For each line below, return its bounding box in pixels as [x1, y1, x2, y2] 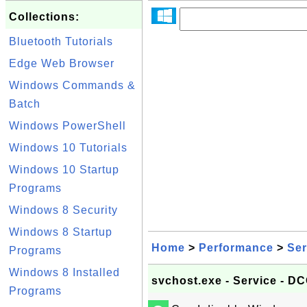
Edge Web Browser [9, 58, 114, 69]
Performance [199, 242, 273, 254]
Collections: [9, 11, 79, 23]
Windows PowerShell [9, 120, 126, 132]
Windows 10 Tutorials [9, 142, 127, 153]
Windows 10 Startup [9, 164, 119, 175]
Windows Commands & [9, 79, 136, 91]
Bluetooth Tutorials [9, 36, 113, 47]
